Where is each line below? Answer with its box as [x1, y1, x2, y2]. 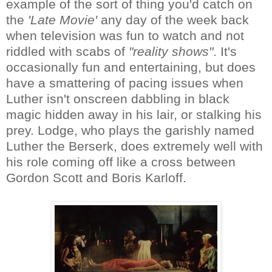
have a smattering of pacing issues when [6, 75, 243, 90]
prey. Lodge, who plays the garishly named [6, 123, 254, 137]
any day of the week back [97, 12, 249, 27]
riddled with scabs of [6, 44, 129, 58]
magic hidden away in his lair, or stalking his [6, 107, 262, 121]
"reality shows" [129, 44, 213, 58]
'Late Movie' [28, 12, 97, 27]
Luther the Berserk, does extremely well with [6, 138, 263, 153]
